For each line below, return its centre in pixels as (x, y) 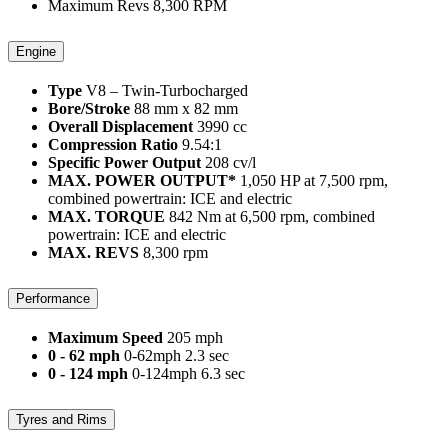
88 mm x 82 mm (186, 108)
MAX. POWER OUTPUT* (142, 180)
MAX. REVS (93, 252)
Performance (53, 298)
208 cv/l (230, 162)
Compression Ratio (113, 144)
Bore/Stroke (89, 108)
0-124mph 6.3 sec (188, 373)
